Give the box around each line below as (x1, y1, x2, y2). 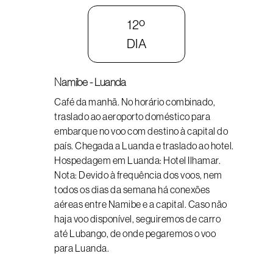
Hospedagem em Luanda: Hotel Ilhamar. (54, 155, 221, 166)
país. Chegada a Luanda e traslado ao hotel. (54, 140, 234, 151)
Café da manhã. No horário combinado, (54, 96, 215, 107)
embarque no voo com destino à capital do (54, 126, 228, 136)
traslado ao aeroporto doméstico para (54, 111, 210, 122)
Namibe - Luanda (54, 76, 126, 88)
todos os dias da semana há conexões (54, 184, 210, 195)
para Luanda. (54, 243, 109, 253)
